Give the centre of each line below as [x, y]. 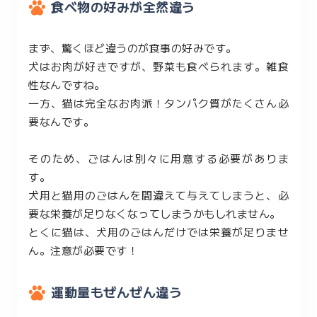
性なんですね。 [67, 85]
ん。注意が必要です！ [83, 250]
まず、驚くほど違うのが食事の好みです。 [133, 48]
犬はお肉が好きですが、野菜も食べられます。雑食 [158, 66]
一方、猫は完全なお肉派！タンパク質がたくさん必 [158, 103]
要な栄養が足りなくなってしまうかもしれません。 [155, 213]
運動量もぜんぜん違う [116, 292]
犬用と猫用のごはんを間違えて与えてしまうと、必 [158, 195]
